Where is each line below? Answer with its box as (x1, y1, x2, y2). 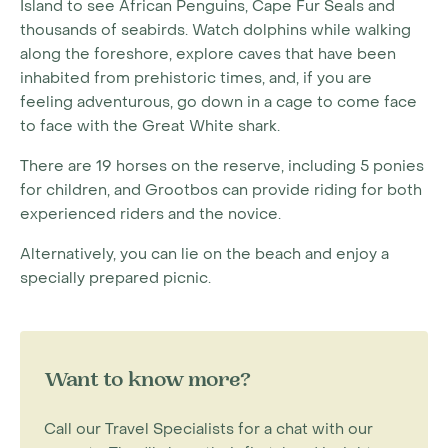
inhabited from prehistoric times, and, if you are (20, 68, 372, 88)
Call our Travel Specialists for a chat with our (44, 419, 373, 439)
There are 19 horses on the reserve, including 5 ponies (20, 156, 424, 176)
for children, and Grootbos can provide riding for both (20, 180, 422, 200)
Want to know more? (44, 372, 251, 392)
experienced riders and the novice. (20, 204, 281, 224)
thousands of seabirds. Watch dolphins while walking (20, 20, 411, 40)
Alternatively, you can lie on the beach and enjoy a (20, 244, 389, 264)
